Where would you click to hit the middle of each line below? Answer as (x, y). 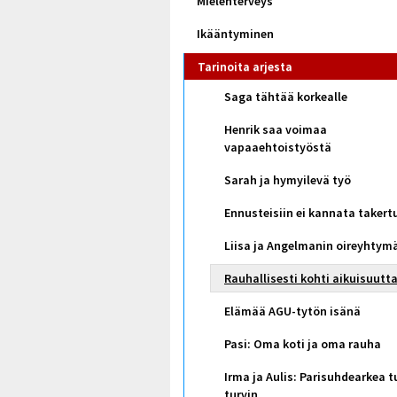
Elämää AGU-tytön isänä (292, 311)
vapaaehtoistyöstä (278, 147)
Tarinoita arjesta (245, 66)
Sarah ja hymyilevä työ (288, 179)
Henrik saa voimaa (276, 129)
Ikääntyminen (235, 34)
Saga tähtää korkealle (286, 96)
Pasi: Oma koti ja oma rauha (303, 343)
